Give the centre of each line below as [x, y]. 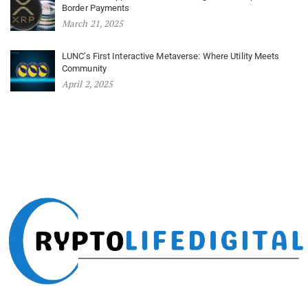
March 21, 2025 [93, 24]
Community [84, 69]
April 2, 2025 [88, 84]
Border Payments [96, 8]
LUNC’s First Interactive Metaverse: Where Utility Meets [171, 56]
